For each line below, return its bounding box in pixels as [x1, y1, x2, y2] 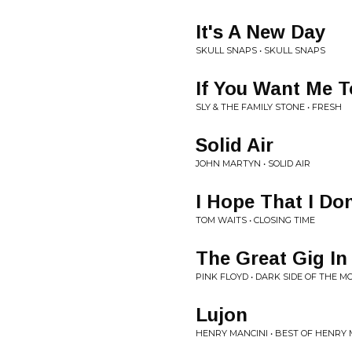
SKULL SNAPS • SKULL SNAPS [196, 45, 325, 56]
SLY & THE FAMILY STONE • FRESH [196, 101, 342, 112]
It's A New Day [196, 21, 325, 42]
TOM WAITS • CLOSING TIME [196, 214, 315, 225]
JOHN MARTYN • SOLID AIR [196, 158, 310, 169]
